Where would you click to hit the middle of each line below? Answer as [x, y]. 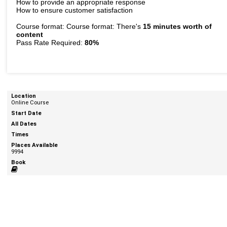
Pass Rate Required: [50, 42]
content [29, 34]
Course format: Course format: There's [79, 26]
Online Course [30, 103]
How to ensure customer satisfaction [74, 10]
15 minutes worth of [177, 26]
